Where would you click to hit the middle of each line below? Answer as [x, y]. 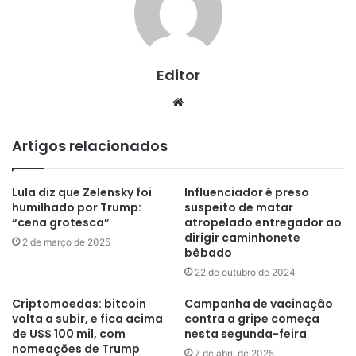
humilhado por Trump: [77, 207]
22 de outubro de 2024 [245, 272]
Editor [178, 75]
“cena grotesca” [61, 222]
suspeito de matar [239, 207]
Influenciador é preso [247, 192]
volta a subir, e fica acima [87, 318]
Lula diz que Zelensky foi [82, 192]
